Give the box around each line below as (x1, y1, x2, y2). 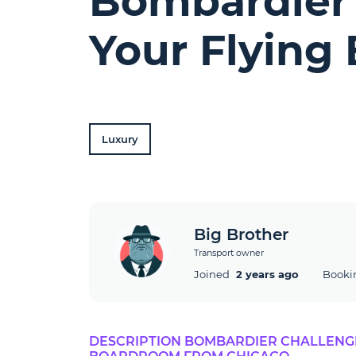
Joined (194, 268, 232, 281)
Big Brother (194, 225, 288, 244)
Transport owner (194, 247, 264, 258)
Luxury (102, 133, 138, 145)
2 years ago (236, 268, 299, 281)
